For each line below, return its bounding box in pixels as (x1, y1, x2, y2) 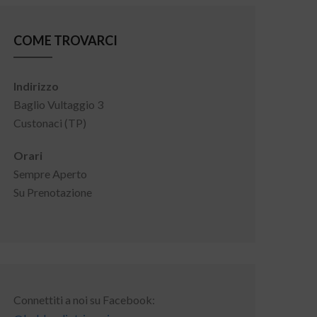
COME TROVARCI (13, 33, 117, 48)
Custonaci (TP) (13, 116, 86, 129)
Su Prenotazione (13, 185, 92, 199)
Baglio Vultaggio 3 (13, 98, 103, 111)
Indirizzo (13, 79, 59, 93)
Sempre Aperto (13, 167, 87, 180)
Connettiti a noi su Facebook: (13, 293, 155, 306)
